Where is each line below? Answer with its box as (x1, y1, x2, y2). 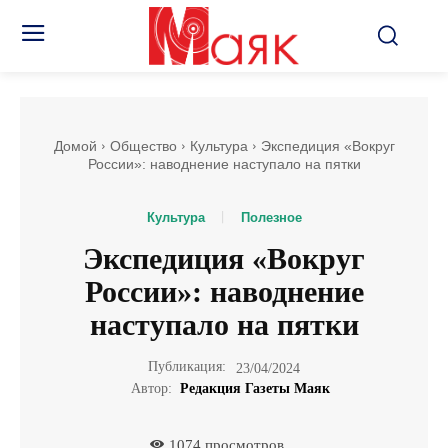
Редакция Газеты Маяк (179, 381, 330, 397)
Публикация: (148, 359, 226, 375)
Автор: (130, 381, 172, 397)
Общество (109, 138, 177, 155)
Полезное (240, 210, 302, 226)
